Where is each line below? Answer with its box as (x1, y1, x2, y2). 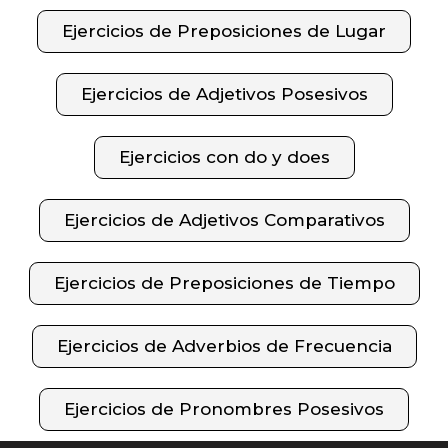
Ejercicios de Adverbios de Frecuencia (56, 335, 392, 356)
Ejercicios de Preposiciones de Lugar (62, 20, 386, 41)
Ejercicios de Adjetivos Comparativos (63, 209, 385, 230)
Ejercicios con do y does (118, 146, 330, 167)
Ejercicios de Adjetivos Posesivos (80, 83, 368, 104)
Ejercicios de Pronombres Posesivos (64, 398, 384, 419)
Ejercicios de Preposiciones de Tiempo (53, 272, 395, 293)
